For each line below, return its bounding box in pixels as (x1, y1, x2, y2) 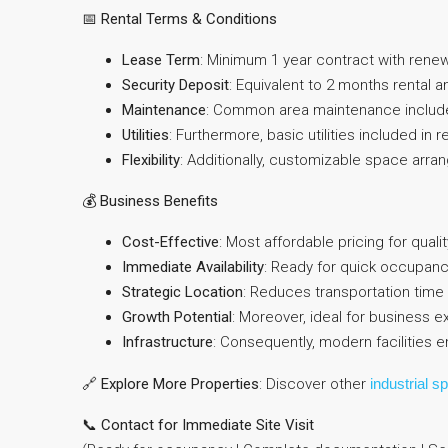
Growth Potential (122, 308, 232, 326)
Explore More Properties (101, 375, 259, 393)
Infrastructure (122, 333, 213, 351)
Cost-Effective (122, 233, 219, 251)
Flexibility (122, 151, 180, 169)
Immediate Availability (122, 258, 264, 276)
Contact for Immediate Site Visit (101, 416, 314, 434)
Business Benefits (100, 192, 218, 210)
